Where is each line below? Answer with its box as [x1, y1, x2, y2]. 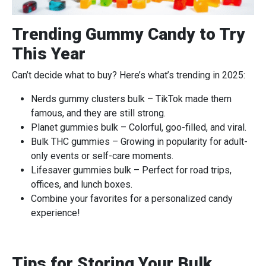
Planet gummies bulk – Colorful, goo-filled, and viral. [31, 121, 246, 133]
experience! [31, 207, 80, 218]
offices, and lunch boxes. [31, 178, 132, 190]
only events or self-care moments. [31, 150, 173, 161]
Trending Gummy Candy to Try [12, 24, 245, 44]
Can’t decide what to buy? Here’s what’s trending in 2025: [12, 69, 245, 81]
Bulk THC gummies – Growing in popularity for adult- [31, 135, 248, 147]
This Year [12, 43, 85, 64]
